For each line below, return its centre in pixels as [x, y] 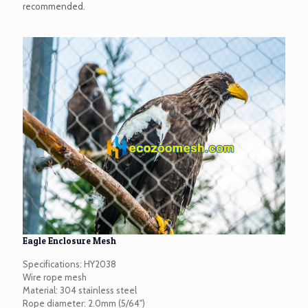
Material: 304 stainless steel [80, 290]
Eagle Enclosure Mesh [69, 240]
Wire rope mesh [55, 277]
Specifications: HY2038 [69, 264]
